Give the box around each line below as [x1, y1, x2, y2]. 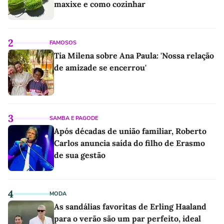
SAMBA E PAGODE [49, 114, 98, 122]
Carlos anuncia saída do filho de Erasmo [54, 137, 205, 148]
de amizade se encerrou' [54, 62, 146, 72]
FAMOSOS [49, 38, 76, 46]
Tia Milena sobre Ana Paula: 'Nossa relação [54, 50, 214, 60]
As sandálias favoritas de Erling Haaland [54, 201, 206, 211]
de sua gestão [54, 149, 105, 160]
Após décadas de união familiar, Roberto [54, 125, 206, 136]
